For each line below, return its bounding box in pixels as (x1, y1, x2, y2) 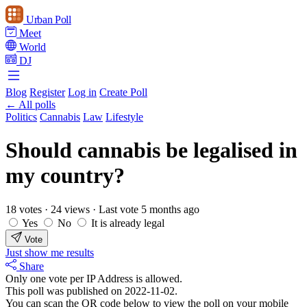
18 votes (5, 203, 45, 215)
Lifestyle (106, 111, 143, 123)
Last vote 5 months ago (99, 203, 199, 215)
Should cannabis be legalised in (5, 138, 297, 163)
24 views (51, 203, 93, 215)
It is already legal (91, 217, 164, 229)
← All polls (5, 99, 56, 110)
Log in (68, 86, 97, 98)
